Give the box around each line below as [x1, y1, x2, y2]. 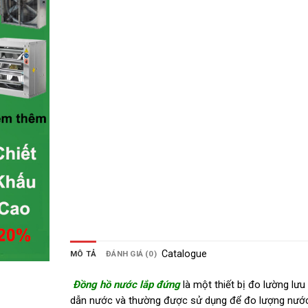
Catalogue [161, 248, 207, 260]
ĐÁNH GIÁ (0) [106, 249, 157, 259]
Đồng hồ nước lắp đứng [73, 278, 180, 291]
